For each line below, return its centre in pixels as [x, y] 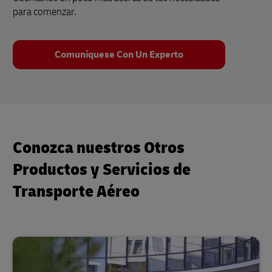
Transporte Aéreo [76, 192]
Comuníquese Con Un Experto [119, 55]
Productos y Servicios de [102, 170]
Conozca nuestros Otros [99, 148]
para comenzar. [45, 12]
